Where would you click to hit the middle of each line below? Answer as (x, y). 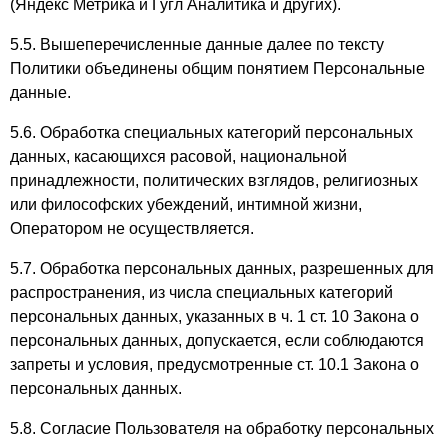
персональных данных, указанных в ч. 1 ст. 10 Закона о (214, 316)
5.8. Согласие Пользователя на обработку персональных (222, 428)
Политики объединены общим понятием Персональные (217, 68)
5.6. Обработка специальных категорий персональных (211, 132)
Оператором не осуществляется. (132, 228)
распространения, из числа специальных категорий (201, 292)
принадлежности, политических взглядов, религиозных (214, 180)
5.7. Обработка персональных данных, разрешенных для (222, 268)
